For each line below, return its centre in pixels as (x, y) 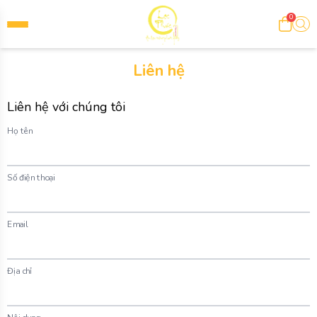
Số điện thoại (31, 178)
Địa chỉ (20, 271)
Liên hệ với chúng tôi (66, 107)
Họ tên (20, 131)
